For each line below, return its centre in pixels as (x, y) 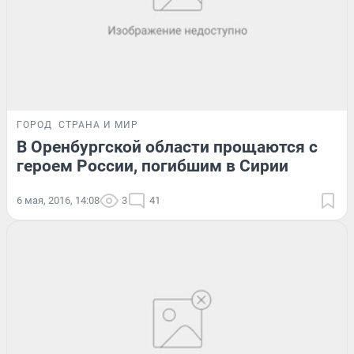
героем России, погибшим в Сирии (153, 166)
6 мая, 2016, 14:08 (58, 201)
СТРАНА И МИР (98, 125)
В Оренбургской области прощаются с (167, 147)
